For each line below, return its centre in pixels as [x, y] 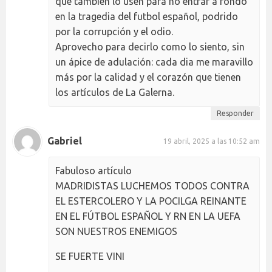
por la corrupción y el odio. [114, 31]
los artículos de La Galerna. [115, 92]
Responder [235, 113]
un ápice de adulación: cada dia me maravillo [154, 62]
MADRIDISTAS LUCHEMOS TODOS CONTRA [152, 185]
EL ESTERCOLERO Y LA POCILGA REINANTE [151, 201]
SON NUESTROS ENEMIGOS [116, 231]
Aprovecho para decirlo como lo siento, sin [150, 46]
